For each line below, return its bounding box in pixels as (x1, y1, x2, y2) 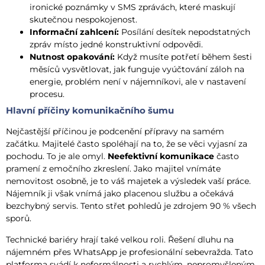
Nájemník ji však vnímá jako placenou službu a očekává (6, 188, 234, 199)
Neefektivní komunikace (108, 151, 214, 162)
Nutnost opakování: (30, 51, 115, 63)
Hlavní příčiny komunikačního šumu (6, 105, 174, 117)
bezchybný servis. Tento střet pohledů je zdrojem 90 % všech (6, 201, 256, 212)
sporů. (6, 213, 31, 224)
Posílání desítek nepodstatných (119, 27, 250, 38)
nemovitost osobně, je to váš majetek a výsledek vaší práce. (6, 176, 251, 187)
